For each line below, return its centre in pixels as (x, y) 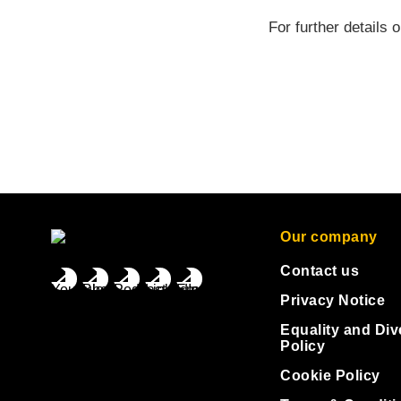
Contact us (320, 271)
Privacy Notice (333, 300)
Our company (329, 237)
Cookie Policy (330, 375)
